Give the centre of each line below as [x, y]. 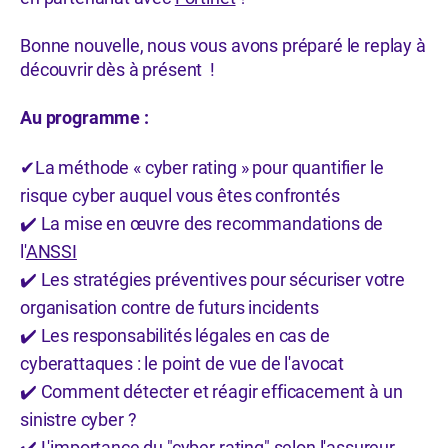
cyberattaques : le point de [122, 363]
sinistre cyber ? [78, 419]
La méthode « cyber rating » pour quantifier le [209, 167]
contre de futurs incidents [218, 307]
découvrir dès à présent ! [119, 69]
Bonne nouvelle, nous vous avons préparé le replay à [223, 45]
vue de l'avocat [284, 363]
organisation [69, 307]
